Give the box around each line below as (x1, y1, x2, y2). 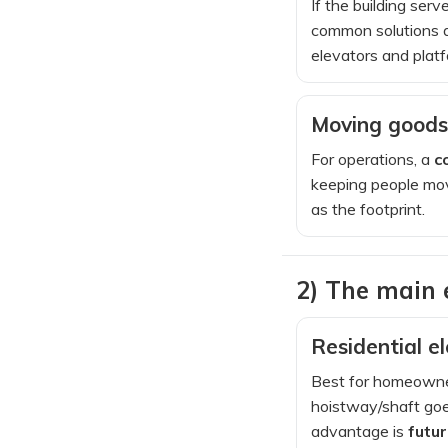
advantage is (311, 420, 408, 441)
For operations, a (311, 148, 434, 169)
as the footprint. (311, 198, 425, 219)
